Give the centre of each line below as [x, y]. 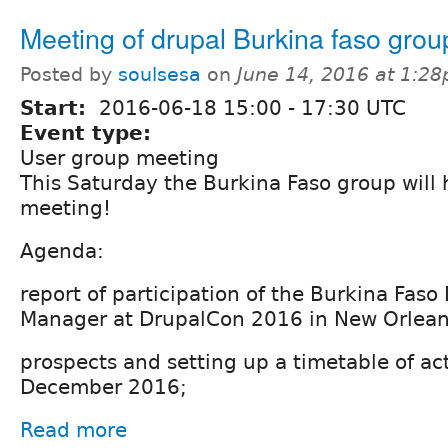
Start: [56, 107]
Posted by [69, 74]
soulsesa [159, 74]
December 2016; [103, 386]
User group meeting [119, 157]
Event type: [89, 132]
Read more [73, 429]
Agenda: [62, 250]
